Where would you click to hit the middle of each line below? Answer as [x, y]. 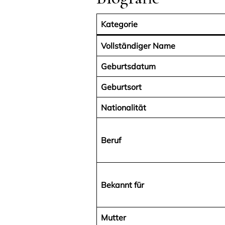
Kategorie [119, 24]
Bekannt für [123, 185]
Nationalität [124, 108]
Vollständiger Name [138, 46]
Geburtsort [121, 87]
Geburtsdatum [128, 67]
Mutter [114, 218]
